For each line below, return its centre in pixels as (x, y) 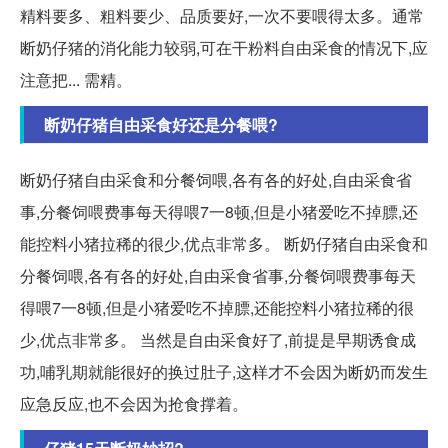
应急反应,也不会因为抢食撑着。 (134, 404)
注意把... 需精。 (76, 80)
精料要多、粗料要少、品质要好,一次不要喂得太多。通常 (222, 16)
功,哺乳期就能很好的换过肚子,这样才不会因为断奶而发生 (224, 372)
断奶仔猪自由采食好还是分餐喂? (161, 125)
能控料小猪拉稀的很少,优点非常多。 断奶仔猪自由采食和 (224, 244)
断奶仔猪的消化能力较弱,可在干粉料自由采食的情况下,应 (224, 48)
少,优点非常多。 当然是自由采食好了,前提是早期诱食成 (218, 340)
